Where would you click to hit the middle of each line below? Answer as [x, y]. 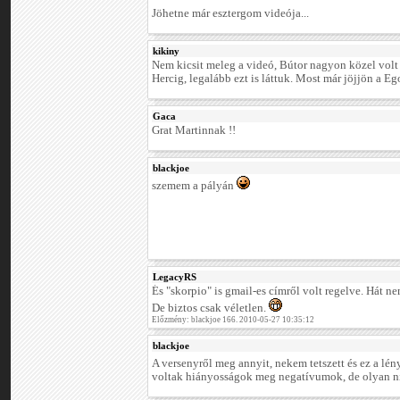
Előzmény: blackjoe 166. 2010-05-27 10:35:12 [233, 320]
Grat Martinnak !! [194, 131]
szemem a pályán [194, 186]
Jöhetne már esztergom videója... [230, 14]
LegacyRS [175, 277]
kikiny [166, 51]
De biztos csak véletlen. [210, 308]
